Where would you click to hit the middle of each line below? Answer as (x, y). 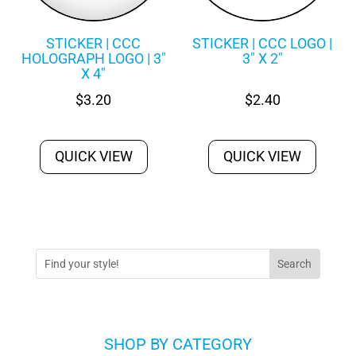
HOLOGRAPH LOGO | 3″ (93, 58)
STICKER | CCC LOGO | (263, 43)
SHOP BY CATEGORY (178, 344)
